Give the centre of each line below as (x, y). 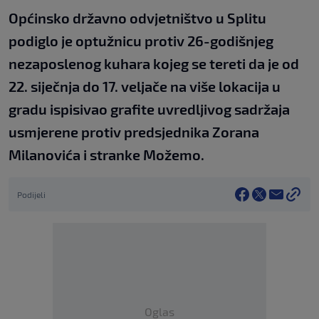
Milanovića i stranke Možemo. (106, 155)
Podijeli (31, 195)
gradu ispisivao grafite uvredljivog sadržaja (149, 109)
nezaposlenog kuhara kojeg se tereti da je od (154, 64)
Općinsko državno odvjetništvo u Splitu (137, 18)
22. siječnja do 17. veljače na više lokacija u (145, 87)
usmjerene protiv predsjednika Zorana (134, 132)
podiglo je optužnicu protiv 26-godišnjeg (141, 41)
